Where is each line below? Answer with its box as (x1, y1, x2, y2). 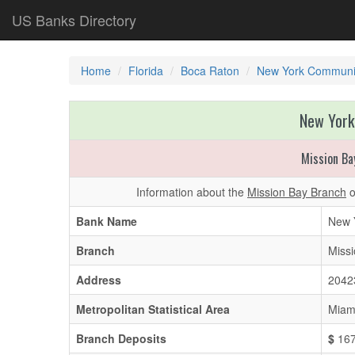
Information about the (136, 184, 247, 200)
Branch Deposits (76, 330, 166, 346)
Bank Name (76, 213, 137, 229)
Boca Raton (181, 63, 239, 78)
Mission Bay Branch (247, 184, 346, 200)
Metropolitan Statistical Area (76, 301, 230, 317)
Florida (128, 63, 163, 78)
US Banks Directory (12, 10, 136, 30)
